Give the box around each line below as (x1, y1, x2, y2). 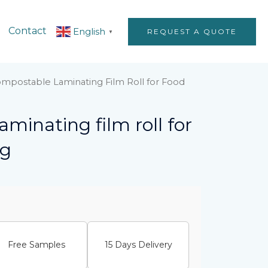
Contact (8, 25, 47, 37)
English (73, 25, 105, 37)
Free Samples (8, 239, 65, 251)
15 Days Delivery (104, 239, 172, 251)
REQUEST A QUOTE (147, 26, 237, 36)
